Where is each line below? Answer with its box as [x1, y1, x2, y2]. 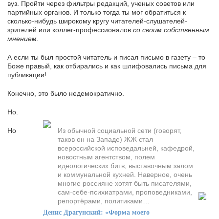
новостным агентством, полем [58, 153, 155, 161]
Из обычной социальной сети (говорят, [58, 126, 181, 134]
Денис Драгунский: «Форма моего [43, 206, 150, 217]
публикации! [7, 70, 46, 79]
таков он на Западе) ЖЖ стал [58, 135, 153, 143]
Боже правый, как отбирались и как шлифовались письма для [7, 62, 206, 70]
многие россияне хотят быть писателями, [58, 179, 192, 187]
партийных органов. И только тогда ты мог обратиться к [7, 8, 186, 16]
